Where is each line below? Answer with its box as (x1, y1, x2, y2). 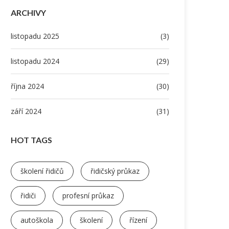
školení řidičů (20, 166, 64, 176)
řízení (129, 215, 147, 225)
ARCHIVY (11, 8, 46, 18)
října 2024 (11, 81, 44, 91)
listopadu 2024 (11, 56, 59, 66)
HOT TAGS (11, 135, 52, 145)
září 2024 (11, 106, 41, 117)
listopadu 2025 (11, 31, 59, 41)
